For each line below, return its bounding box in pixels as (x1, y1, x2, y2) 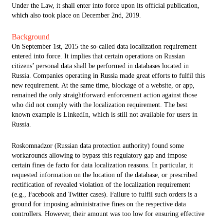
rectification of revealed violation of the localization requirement (12, 181, 190, 188)
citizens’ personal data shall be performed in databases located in (12, 62, 189, 70)
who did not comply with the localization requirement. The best (12, 101, 187, 109)
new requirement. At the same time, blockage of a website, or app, (12, 82, 195, 89)
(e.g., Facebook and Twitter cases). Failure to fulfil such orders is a (12, 191, 197, 198)
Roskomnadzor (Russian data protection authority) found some (12, 142, 184, 149)
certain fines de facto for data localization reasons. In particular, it (12, 162, 193, 169)
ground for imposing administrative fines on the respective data (12, 200, 186, 208)
